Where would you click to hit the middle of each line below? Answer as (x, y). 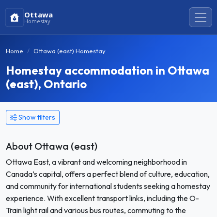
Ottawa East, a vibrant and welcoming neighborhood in (96, 162)
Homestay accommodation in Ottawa (108, 70)
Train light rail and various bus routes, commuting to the (96, 210)
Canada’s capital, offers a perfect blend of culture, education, (108, 174)
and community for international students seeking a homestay (108, 186)
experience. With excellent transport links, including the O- (102, 198)
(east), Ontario (46, 84)
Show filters (37, 117)
